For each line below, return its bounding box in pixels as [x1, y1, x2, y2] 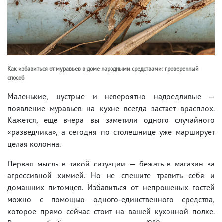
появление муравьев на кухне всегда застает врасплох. [7, 103, 215, 113]
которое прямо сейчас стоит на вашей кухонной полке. [7, 206, 215, 216]
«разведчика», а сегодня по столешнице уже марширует [7, 126, 215, 137]
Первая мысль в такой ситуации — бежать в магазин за [7, 158, 215, 168]
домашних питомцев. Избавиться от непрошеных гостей [7, 182, 215, 192]
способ [7, 73, 24, 81]
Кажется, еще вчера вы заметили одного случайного [7, 114, 215, 125]
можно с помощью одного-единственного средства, [7, 194, 215, 204]
